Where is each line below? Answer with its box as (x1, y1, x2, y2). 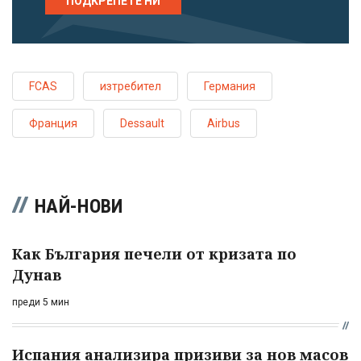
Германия (204, 79, 255, 93)
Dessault (120, 116, 164, 130)
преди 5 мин (12, 296, 69, 308)
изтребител (100, 79, 161, 93)
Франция (29, 116, 77, 130)
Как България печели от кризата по (12, 243, 297, 263)
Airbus (207, 116, 240, 130)
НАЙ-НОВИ (35, 194, 123, 218)
